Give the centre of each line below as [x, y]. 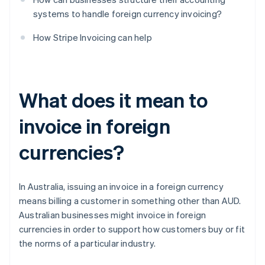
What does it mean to [113, 100]
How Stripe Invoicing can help [93, 38]
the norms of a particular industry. [87, 243]
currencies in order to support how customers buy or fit [132, 229]
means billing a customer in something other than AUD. [130, 201]
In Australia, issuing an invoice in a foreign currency [121, 187]
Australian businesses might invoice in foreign [113, 215]
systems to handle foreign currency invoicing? [128, 14]
